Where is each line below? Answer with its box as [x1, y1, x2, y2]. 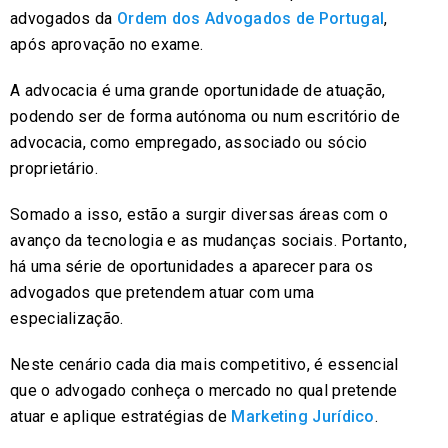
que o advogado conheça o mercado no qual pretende [10, 380, 398, 400]
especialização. [10, 308, 124, 328]
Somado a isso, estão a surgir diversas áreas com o [10, 204, 388, 224]
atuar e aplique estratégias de [10, 406, 232, 426]
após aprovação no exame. [10, 34, 204, 54]
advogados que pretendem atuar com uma [10, 282, 315, 302]
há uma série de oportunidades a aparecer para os [10, 256, 374, 276]
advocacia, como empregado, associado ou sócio [10, 132, 368, 152]
